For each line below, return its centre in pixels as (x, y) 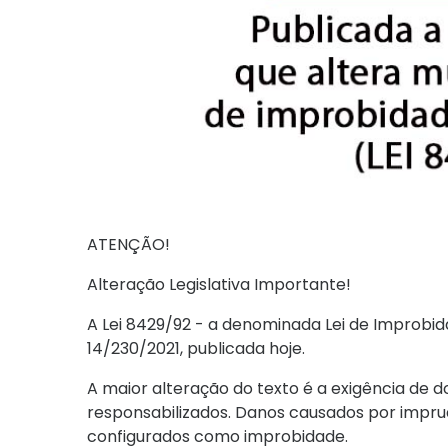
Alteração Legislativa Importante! (219, 285)
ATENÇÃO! (128, 245)
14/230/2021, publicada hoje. (196, 349)
